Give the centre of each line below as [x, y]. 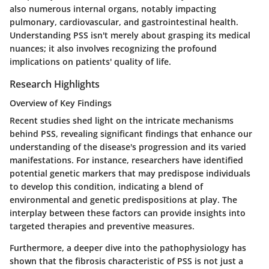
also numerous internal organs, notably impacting [113, 8]
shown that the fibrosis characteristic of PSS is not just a [126, 261]
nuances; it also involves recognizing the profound [113, 48]
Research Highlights [55, 84]
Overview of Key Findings [61, 103]
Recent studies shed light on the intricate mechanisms [122, 120]
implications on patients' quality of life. [90, 61]
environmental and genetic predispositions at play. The [123, 199]
